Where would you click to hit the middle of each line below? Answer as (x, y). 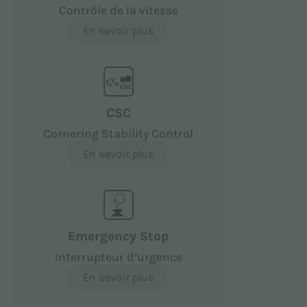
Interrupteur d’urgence (118, 257)
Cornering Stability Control (119, 133)
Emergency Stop (118, 236)
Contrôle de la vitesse (118, 10)
